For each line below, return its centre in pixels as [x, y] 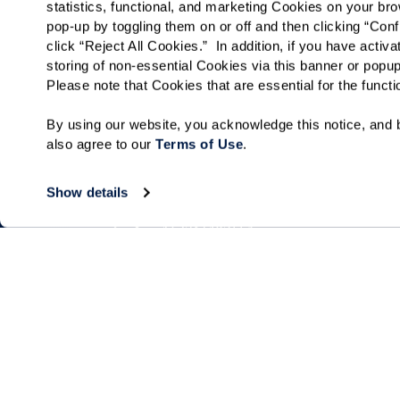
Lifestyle [329, 370]
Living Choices [160, 370]
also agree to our [101, 144]
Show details [87, 192]
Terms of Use [200, 144]
